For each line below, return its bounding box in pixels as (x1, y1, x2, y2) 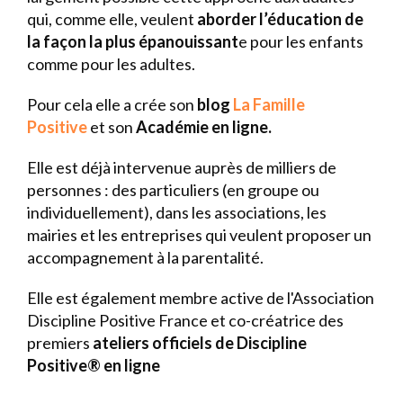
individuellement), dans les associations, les (27, 201, 327, 222)
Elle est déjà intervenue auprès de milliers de (27, 157, 336, 177)
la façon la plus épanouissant (27, 31, 238, 51)
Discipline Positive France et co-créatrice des (27, 309, 344, 330)
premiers (27, 332, 90, 353)
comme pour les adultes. (27, 53, 195, 74)
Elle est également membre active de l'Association (27, 287, 374, 308)
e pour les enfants (238, 31, 363, 51)
